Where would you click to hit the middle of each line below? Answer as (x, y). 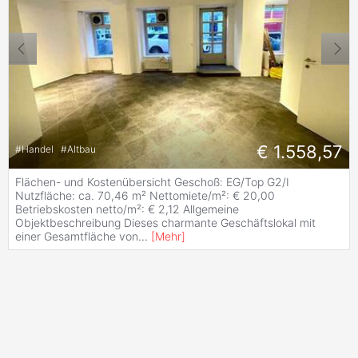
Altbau (82, 149)
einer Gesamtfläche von (77, 236)
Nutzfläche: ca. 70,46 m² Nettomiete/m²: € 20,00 (145, 195)
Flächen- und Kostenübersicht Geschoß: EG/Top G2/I (152, 181)
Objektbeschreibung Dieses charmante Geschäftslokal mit (165, 222)
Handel (39, 149)
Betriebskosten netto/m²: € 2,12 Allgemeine (127, 209)
